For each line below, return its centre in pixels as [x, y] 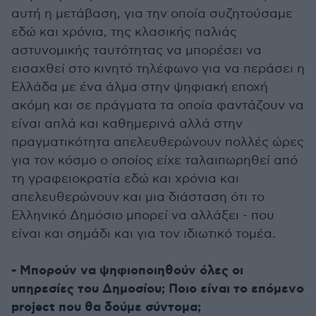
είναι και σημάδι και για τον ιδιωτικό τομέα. [144, 233]
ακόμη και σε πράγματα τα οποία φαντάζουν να [158, 105]
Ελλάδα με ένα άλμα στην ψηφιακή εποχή [140, 87]
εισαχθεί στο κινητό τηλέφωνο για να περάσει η [158, 68]
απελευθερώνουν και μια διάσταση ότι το [138, 197]
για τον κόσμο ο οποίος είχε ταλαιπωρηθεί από [154, 160]
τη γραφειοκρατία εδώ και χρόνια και [125, 178]
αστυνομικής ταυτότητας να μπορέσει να [136, 50]
